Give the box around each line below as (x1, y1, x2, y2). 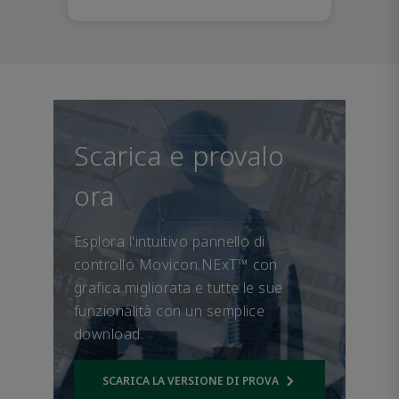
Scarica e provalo (74, 137, 285, 174)
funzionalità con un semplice (74, 301, 265, 321)
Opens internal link (198, 379, 305, 395)
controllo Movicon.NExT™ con (74, 255, 278, 274)
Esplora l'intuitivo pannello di (74, 232, 265, 251)
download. (74, 324, 144, 344)
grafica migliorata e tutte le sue (74, 278, 283, 297)
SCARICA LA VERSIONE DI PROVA (102, 373, 279, 388)
